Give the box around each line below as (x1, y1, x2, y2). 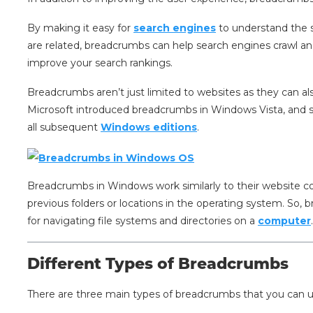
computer (258, 214, 312, 228)
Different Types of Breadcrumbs (27, 254, 289, 274)
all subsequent (27, 121, 101, 134)
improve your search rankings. (27, 57, 173, 70)
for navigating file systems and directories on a (27, 214, 259, 228)
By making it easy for (27, 22, 134, 35)
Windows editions (101, 121, 198, 134)
